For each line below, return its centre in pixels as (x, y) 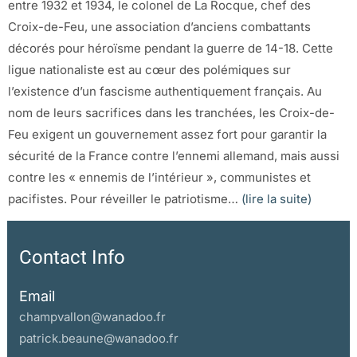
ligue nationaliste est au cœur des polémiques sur (149, 70)
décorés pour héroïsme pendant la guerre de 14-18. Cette (171, 48)
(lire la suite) (277, 199)
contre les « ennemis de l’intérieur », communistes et (159, 177)
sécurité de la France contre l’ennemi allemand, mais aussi (174, 156)
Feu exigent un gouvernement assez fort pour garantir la (167, 134)
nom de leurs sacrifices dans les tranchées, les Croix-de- (171, 113)
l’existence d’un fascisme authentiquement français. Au (165, 91)
